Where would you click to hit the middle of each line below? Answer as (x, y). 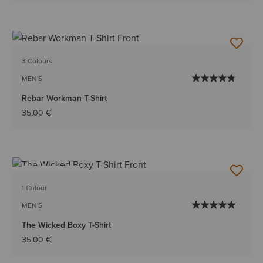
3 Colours (37, 60)
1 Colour (35, 187)
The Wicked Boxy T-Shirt (67, 225)
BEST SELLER (51, 174)
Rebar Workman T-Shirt (65, 98)
